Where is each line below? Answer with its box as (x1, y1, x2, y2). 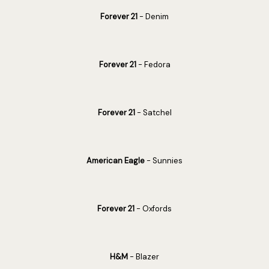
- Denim (138, 11, 169, 22)
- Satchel (134, 107, 172, 118)
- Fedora (136, 59, 171, 70)
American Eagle (86, 156, 145, 166)
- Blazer (128, 252, 159, 262)
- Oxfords (134, 204, 172, 214)
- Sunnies (145, 156, 183, 166)
